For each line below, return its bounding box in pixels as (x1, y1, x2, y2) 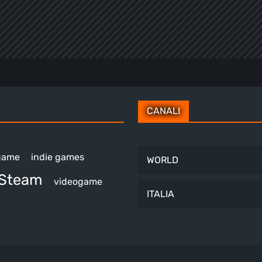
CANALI (147, 105, 180, 116)
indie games (31, 151, 84, 163)
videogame (54, 175, 102, 187)
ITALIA (147, 188, 174, 199)
